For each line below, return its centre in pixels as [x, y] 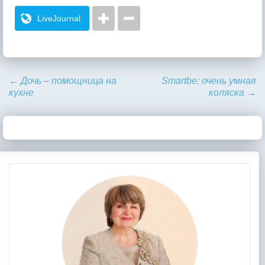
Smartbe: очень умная [209, 80]
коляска [228, 92]
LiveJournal [59, 18]
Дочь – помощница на [67, 80]
